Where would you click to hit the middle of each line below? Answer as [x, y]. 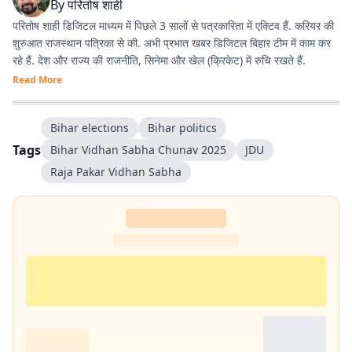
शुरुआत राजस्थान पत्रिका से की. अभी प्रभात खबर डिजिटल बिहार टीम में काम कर [172, 43]
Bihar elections [90, 128]
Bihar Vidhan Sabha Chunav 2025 [138, 150]
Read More [37, 80]
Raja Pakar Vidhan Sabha [116, 172]
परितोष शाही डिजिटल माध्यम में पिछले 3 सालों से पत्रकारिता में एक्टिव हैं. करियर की [173, 26]
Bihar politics [182, 128]
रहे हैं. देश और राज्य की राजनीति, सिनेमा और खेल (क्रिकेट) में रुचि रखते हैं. [159, 60]
